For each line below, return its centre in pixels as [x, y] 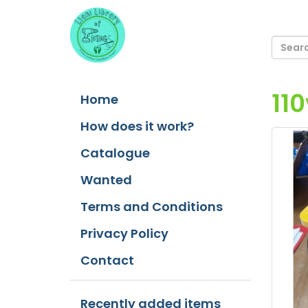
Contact [107, 260]
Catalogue [115, 153]
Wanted [106, 180]
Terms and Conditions [152, 207]
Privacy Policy [124, 233]
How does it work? [137, 126]
